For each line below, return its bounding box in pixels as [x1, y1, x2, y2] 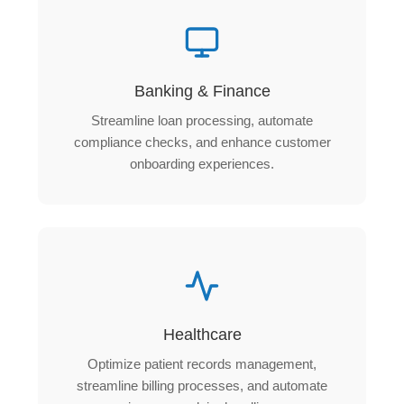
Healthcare [162, 325, 242, 344]
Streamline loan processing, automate [91, 112, 313, 128]
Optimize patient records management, [87, 355, 317, 372]
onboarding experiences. [130, 155, 274, 171]
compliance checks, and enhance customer [73, 133, 331, 150]
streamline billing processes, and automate [77, 377, 327, 393]
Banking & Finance [133, 81, 271, 100]
